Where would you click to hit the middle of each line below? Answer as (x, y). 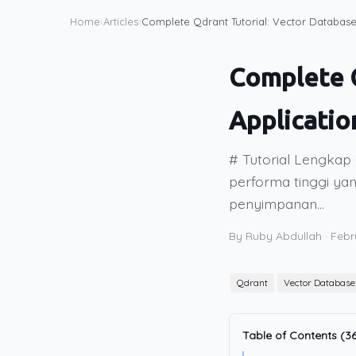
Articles (121, 21)
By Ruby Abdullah (275, 236)
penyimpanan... (277, 203)
